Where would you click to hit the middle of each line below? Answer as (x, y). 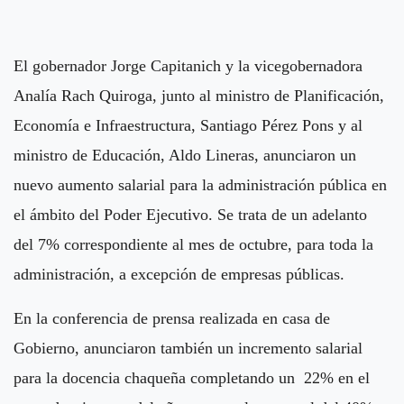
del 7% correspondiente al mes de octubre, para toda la (193, 244)
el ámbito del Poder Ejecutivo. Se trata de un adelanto (190, 214)
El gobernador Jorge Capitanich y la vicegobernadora (188, 65)
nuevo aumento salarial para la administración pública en (200, 184)
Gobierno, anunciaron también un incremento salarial (188, 348)
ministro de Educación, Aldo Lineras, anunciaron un (185, 155)
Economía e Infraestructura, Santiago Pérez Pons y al (188, 125)
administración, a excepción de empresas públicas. (179, 274)
